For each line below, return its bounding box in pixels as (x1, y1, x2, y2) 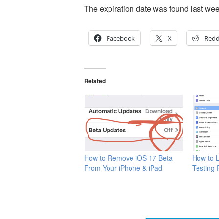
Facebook (107, 34, 135, 43)
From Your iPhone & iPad (84, 162, 162, 173)
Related (84, 76, 106, 85)
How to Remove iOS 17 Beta (84, 153, 173, 163)
